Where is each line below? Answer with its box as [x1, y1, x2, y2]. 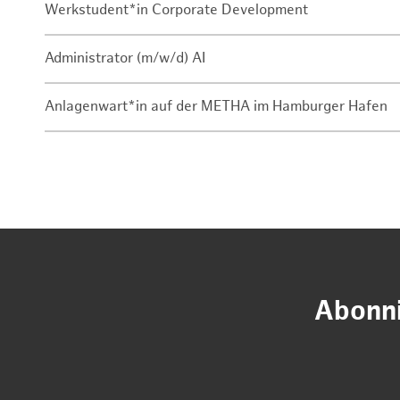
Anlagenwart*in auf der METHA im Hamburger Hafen [45, 98, 387, 116]
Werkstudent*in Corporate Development [45, 2, 308, 20]
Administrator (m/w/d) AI [45, 50, 205, 68]
